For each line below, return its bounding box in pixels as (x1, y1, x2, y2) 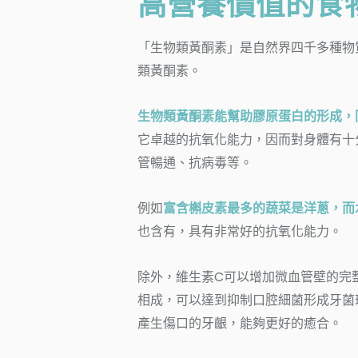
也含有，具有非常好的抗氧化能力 (137, 221, 329, 241)
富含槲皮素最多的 (163, 198, 265, 217)
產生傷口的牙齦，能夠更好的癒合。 (137, 313, 342, 332)
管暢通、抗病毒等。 (137, 153, 253, 172)
